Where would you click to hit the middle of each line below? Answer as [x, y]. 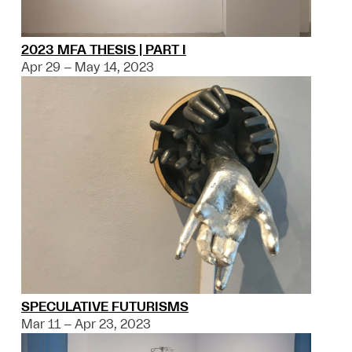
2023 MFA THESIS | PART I [103, 50]
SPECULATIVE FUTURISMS [104, 307]
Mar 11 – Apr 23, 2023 [86, 324]
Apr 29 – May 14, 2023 [87, 68]
